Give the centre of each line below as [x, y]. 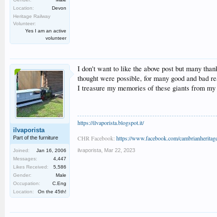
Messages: [25, 159]
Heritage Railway [32, 16]
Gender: [22, 175]
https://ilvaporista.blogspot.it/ [111, 123]
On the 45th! [52, 192]
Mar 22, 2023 [120, 150]
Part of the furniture [36, 138]
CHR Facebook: [97, 138]
